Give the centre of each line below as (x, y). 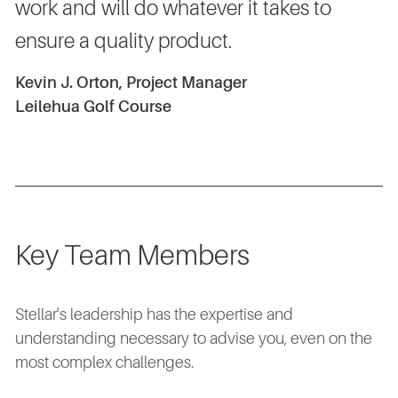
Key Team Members (132, 256)
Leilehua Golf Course (93, 107)
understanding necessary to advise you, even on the (194, 339)
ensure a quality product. (123, 42)
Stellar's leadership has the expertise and (154, 315)
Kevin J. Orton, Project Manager (131, 83)
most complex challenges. (104, 363)
